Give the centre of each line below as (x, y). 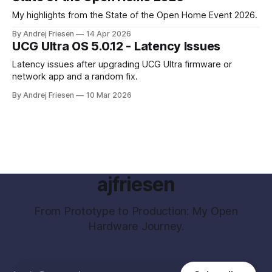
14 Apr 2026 (109, 34)
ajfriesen (136, 185)
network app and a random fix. (75, 77)
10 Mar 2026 (109, 95)
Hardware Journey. (136, 226)
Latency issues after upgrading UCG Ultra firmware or (122, 65)
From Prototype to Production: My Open (136, 211)
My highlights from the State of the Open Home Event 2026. (135, 15)
